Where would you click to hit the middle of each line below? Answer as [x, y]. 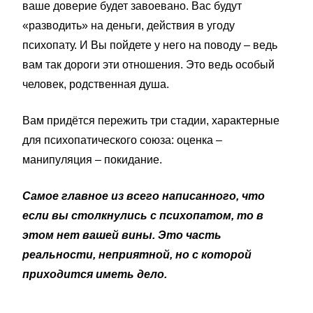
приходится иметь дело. [95, 274]
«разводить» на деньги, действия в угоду [129, 26]
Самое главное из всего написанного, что [144, 196]
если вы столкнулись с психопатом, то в [143, 216]
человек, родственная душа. [96, 84]
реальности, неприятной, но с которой [137, 255]
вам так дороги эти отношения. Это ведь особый [148, 65]
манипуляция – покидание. [92, 160]
